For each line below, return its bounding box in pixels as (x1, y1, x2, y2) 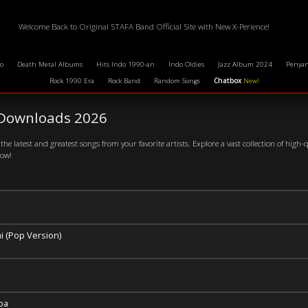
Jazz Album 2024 (217, 59, 272, 69)
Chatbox (213, 76, 241, 85)
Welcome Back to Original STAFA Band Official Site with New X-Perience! (18, 20, 269, 32)
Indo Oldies (168, 59, 204, 69)
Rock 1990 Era (49, 76, 94, 85)
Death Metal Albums (16, 59, 82, 69)
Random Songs (153, 76, 200, 85)
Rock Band (107, 76, 140, 85)
